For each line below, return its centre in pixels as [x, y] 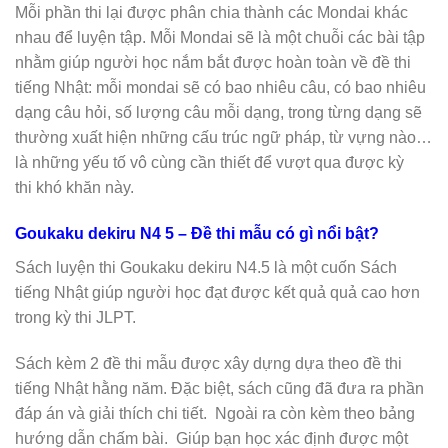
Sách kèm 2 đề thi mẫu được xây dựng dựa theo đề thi [208, 363]
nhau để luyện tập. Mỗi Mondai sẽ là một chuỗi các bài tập [220, 38]
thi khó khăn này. [74, 188]
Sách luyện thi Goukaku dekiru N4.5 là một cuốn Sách [206, 267]
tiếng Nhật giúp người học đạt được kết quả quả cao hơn [217, 292]
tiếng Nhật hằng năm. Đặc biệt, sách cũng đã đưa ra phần [219, 388]
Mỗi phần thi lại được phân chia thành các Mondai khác [211, 13]
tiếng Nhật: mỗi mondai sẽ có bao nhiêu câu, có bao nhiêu [220, 88]
